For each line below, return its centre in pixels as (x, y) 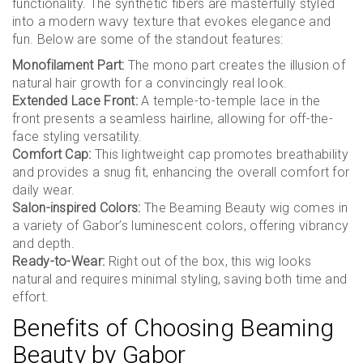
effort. (31, 297)
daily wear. (44, 190)
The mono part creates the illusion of (235, 65)
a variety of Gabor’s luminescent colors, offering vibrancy (181, 226)
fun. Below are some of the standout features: (148, 39)
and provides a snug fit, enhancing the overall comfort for (181, 172)
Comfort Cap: (52, 154)
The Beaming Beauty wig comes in (244, 208)
